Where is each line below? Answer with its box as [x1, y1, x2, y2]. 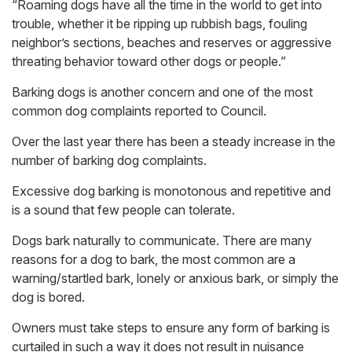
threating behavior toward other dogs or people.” [12, 53, 286, 70]
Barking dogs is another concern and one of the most [12, 84, 313, 101]
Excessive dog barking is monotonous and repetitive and [12, 183, 331, 200]
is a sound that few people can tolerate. [12, 202, 235, 218]
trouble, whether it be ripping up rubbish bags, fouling [12, 16, 307, 32]
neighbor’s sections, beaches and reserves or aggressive [12, 35, 332, 51]
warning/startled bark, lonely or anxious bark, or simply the [12, 270, 339, 287]
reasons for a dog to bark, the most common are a [12, 251, 295, 268]
